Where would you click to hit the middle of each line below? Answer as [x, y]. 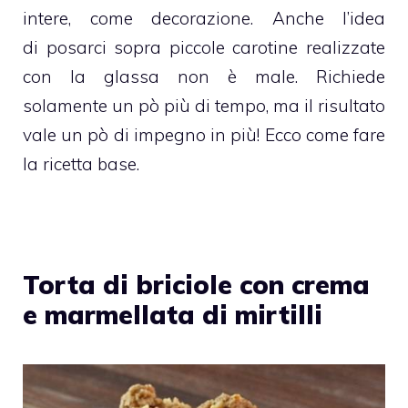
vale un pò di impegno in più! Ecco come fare [204, 134]
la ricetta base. [81, 163]
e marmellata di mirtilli [173, 314]
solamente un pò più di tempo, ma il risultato [204, 105]
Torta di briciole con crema [196, 284]
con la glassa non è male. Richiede [204, 76]
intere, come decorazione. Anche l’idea [204, 18]
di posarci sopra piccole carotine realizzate [204, 47]
